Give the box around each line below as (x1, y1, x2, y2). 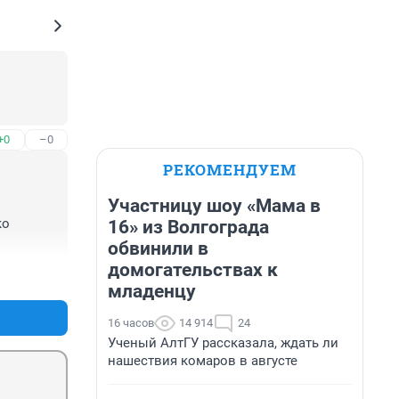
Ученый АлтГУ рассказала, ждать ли (108, 335, 338, 351)
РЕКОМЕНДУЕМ (163, 159, 297, 180)
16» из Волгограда (108, 216, 269, 238)
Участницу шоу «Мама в (108, 195, 321, 216)
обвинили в (108, 238, 208, 259)
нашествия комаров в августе (108, 353, 297, 369)
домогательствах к (108, 259, 278, 281)
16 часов (108, 316, 154, 330)
